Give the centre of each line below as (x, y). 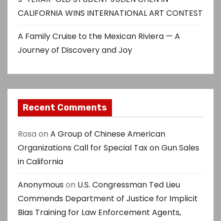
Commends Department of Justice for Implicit (108, 199)
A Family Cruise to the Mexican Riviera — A (99, 37)
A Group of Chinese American (108, 134)
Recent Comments (65, 108)
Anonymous (41, 185)
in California (40, 162)
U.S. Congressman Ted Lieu (129, 185)
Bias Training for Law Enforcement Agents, (99, 213)
